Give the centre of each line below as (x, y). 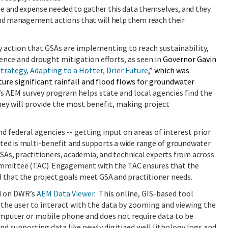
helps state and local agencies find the (145, 92)
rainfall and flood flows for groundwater (124, 81)
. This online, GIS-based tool (144, 193)
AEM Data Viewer (65, 193)
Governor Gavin (190, 59)
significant (34, 81)
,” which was (169, 70)
